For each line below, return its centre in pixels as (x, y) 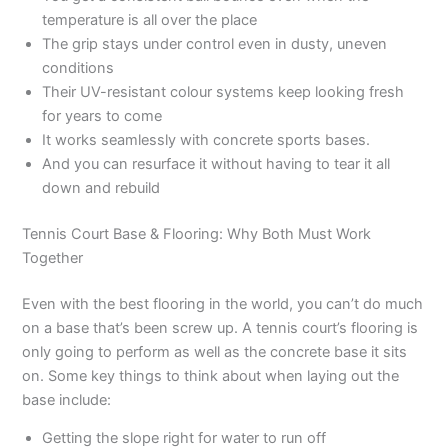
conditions (78, 68)
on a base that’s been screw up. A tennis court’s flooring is (220, 327)
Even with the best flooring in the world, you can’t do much (223, 303)
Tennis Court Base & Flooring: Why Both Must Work (197, 233)
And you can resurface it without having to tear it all (216, 164)
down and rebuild (101, 188)
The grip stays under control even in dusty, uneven (215, 44)
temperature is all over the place (150, 20)
